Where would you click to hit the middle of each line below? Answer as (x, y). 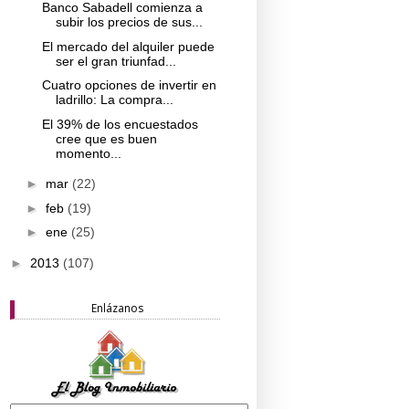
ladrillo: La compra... (114, 100)
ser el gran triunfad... (115, 61)
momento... (88, 153)
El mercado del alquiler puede (128, 46)
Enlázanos (117, 309)
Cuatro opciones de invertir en (129, 85)
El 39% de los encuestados (120, 124)
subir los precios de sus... (129, 22)
